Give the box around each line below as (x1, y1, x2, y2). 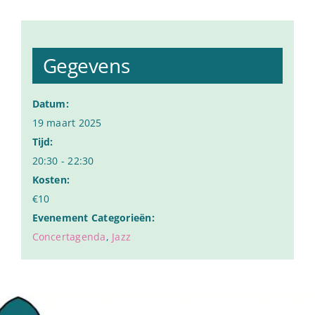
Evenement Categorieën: (32, 211, 155, 225)
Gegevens (42, 52, 130, 79)
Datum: (32, 97, 69, 111)
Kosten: (32, 173, 70, 187)
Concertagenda (32, 230, 106, 244)
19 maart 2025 (32, 116, 102, 130)
